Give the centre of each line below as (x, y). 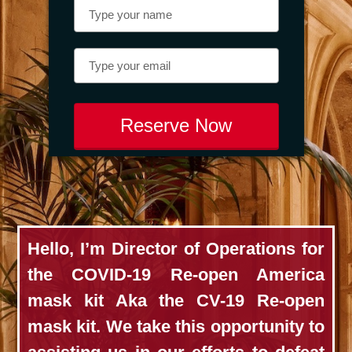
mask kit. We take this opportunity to (176, 326)
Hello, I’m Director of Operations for (176, 249)
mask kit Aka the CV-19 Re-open (176, 301)
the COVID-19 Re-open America (176, 275)
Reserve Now (176, 125)
